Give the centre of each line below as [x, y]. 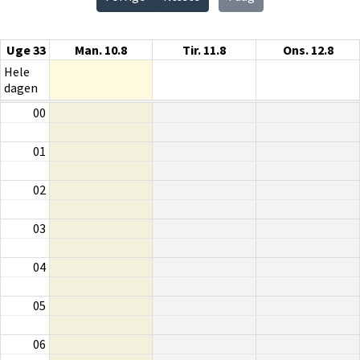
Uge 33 [26, 49]
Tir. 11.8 [204, 49]
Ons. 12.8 [308, 49]
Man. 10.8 [101, 49]
